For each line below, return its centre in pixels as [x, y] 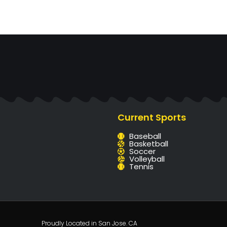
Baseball [145, 136]
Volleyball [147, 159]
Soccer [142, 151]
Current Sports [152, 117]
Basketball [148, 144]
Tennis [141, 166]
